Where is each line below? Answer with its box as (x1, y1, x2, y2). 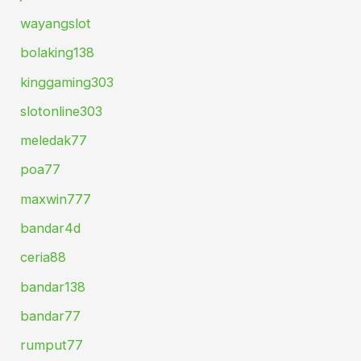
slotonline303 (20, 102, 103, 119)
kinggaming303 (20, 73, 114, 90)
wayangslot (20, 15, 92, 31)
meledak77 (20, 132, 88, 149)
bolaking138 (20, 44, 95, 61)
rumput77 (20, 337, 84, 354)
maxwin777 (20, 190, 92, 207)
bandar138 (20, 278, 86, 295)
